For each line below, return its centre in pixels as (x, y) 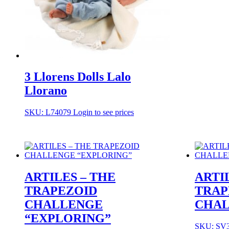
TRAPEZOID (61, 191)
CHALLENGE (64, 205)
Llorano (46, 91)
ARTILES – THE (70, 177)
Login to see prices (104, 112)
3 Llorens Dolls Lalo (78, 77)
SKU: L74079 (49, 112)
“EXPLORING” (68, 219)
